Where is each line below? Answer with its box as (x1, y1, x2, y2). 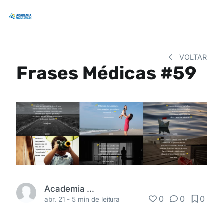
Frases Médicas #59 (16, 62, 196, 84)
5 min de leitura (72, 195, 120, 204)
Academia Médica (87, 183, 94, 194)
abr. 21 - (44, 195, 72, 204)
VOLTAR (177, 53, 207, 61)
